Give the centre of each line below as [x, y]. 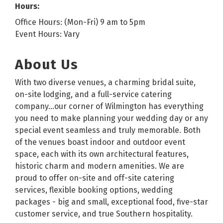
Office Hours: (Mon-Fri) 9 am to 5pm [80, 22]
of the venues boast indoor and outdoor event [100, 142]
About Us [47, 64]
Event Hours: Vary [47, 34]
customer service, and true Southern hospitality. [104, 214]
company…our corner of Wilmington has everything [109, 106]
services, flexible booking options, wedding [94, 190]
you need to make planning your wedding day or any [111, 118]
